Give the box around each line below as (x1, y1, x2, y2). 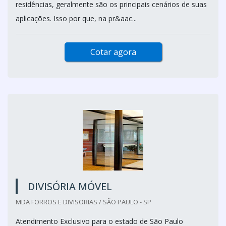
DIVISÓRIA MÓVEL (28, 180, 112, 193)
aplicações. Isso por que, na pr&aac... (16, 14, 137, 23)
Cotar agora (90, 46, 136, 58)
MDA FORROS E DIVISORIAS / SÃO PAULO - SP (16, 197, 151, 206)
